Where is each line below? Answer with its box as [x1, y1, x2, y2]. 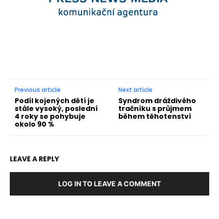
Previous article [15, 85, 61, 94]
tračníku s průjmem [118, 103, 192, 113]
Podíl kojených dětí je [15, 95, 94, 106]
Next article [118, 85, 153, 94]
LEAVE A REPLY [10, 153, 59, 164]
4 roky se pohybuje [15, 111, 86, 121]
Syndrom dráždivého [118, 95, 197, 106]
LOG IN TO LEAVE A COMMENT [58, 179, 161, 188]
